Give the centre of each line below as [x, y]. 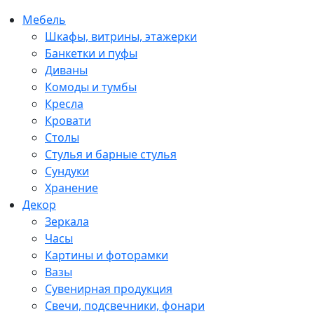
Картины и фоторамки [107, 255]
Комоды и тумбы [91, 87]
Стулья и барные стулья [111, 154]
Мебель [44, 19]
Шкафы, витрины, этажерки [121, 36]
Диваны [66, 70]
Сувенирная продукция [109, 288]
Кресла [64, 103]
